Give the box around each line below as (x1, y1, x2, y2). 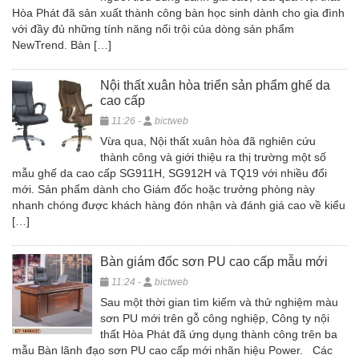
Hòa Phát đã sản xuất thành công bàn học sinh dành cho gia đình (12, 6, 345, 19)
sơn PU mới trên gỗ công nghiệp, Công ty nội (100, 312, 329, 325)
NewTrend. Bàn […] (12, 38, 111, 51)
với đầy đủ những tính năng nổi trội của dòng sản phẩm (12, 22, 294, 35)
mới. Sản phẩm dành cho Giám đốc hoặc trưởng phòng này (12, 183, 315, 196)
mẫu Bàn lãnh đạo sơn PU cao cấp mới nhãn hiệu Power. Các (12, 344, 333, 357)
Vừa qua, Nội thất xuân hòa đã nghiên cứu (100, 135, 316, 147)
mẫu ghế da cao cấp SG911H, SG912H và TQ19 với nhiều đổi (12, 167, 327, 179)
